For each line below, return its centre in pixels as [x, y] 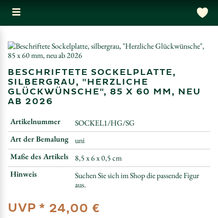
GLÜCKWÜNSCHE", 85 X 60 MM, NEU [104, 92]
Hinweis [24, 174]
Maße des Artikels [39, 156]
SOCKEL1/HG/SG [105, 123]
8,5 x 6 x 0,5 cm [98, 158]
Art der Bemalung [39, 139]
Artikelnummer [35, 121]
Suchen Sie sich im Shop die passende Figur [137, 175]
